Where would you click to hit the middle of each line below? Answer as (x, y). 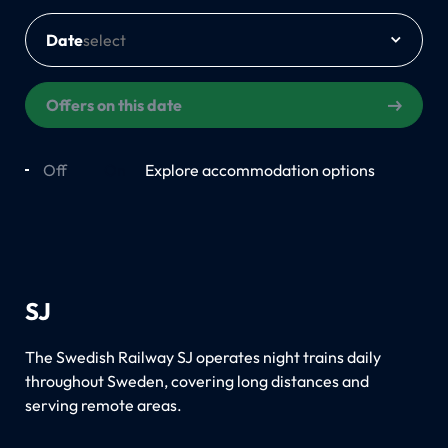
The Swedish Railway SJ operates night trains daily (202, 356)
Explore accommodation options (259, 169)
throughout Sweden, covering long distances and (196, 380)
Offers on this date (113, 104)
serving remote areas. (103, 404)
